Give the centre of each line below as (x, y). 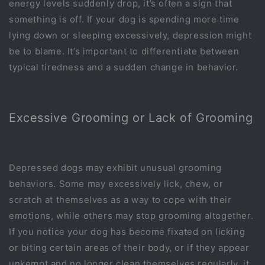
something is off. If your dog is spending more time (124, 20)
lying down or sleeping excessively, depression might (130, 35)
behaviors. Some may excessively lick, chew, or (116, 184)
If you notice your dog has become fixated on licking (127, 232)
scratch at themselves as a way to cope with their (120, 200)
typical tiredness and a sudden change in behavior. (124, 67)
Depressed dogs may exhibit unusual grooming (115, 168)
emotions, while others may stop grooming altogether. (131, 216)
